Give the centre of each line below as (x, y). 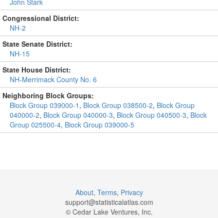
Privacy (132, 192)
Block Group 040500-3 (152, 115)
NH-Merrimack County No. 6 (53, 79)
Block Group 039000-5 (100, 125)
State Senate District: (37, 44)
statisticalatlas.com (124, 202)
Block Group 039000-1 (45, 105)
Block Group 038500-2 (118, 105)
